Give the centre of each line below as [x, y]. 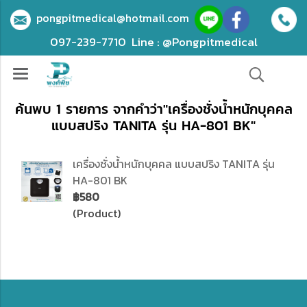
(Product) [97, 213]
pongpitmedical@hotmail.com [115, 18]
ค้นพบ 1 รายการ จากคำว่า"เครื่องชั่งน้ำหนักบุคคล [153, 109]
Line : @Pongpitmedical [194, 42]
